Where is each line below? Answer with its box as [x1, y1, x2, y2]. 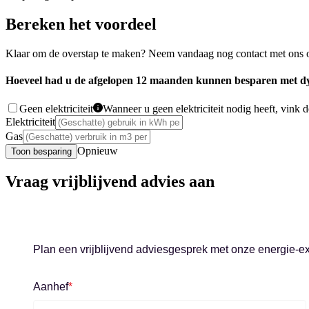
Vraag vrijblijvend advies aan [6, 172, 215, 191]
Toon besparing [11, 146, 72, 157]
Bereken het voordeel [6, 14, 157, 33]
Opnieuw [77, 145, 118, 157]
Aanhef [33, 281, 68, 293]
